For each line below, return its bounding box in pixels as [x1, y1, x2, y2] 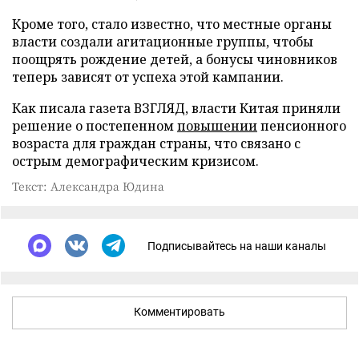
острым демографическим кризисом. [12, 152, 259, 170]
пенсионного [257, 117, 346, 135]
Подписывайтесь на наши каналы [147, 239, 326, 252]
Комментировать [134, 305, 225, 318]
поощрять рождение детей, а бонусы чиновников [12, 50, 337, 68]
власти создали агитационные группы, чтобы [12, 33, 313, 50]
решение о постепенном [12, 117, 177, 135]
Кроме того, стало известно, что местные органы [12, 15, 332, 33]
